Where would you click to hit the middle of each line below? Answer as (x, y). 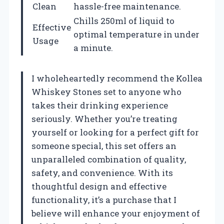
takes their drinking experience (100, 105)
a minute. (93, 47)
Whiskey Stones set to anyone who (106, 91)
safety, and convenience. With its (102, 172)
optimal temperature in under (136, 34)
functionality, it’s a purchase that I (104, 199)
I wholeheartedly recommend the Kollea (117, 78)
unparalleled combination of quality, (109, 159)
